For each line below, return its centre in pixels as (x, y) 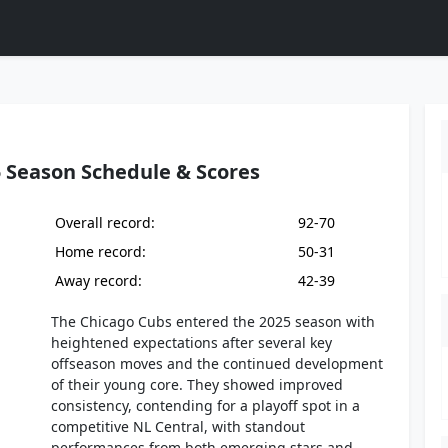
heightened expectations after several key (192, 342)
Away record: (99, 280)
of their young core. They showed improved (197, 384)
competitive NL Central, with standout (178, 426)
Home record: (101, 251)
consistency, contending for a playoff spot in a (206, 405)
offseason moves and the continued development (217, 363)
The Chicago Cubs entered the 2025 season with (213, 321)
